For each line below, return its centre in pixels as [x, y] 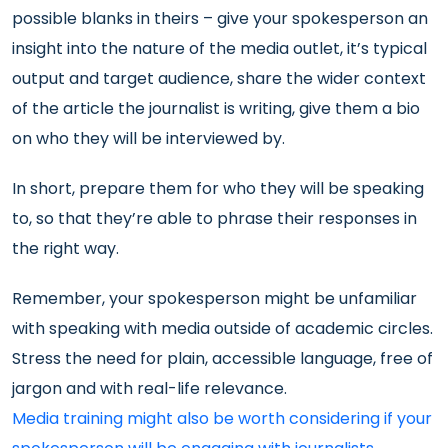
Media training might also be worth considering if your [222, 418]
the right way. [65, 248]
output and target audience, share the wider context [219, 78]
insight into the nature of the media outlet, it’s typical [219, 48]
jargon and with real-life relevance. [149, 388]
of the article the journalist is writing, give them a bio [216, 108]
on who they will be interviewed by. [148, 138]
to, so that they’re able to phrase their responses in [214, 218]
